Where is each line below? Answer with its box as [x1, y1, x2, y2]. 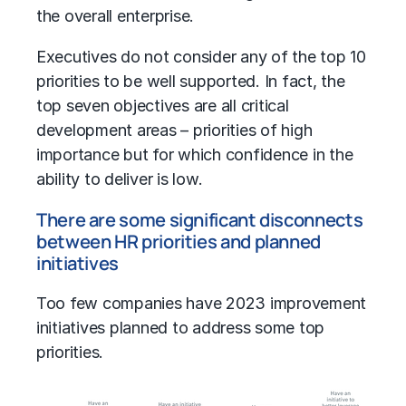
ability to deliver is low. [36, 169, 203, 189]
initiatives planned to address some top [36, 318, 325, 338]
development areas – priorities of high [36, 121, 313, 140]
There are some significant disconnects [36, 208, 363, 233]
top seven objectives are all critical [36, 96, 289, 116]
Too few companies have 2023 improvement [36, 294, 367, 314]
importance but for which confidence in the [36, 145, 353, 165]
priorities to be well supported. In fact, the [36, 72, 345, 92]
